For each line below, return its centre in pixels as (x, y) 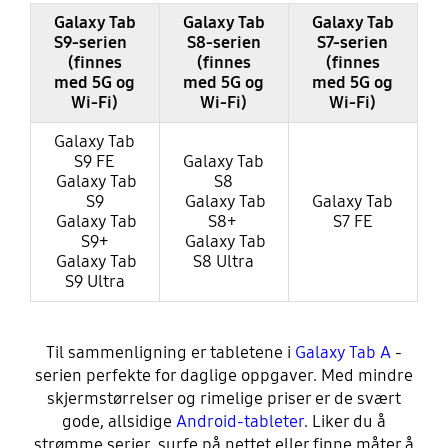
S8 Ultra (224, 261)
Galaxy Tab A (345, 353)
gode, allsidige (119, 422)
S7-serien (353, 42)
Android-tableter (240, 422)
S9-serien (95, 42)
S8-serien (223, 42)
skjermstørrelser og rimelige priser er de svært (224, 399)
